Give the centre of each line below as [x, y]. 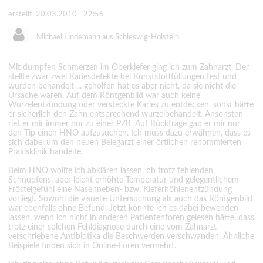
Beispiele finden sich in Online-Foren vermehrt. [92, 246]
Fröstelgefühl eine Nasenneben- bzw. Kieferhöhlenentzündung [120, 190]
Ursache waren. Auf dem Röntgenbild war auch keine [104, 96]
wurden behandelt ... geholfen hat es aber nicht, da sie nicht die [122, 87]
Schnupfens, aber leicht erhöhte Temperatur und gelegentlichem [124, 181]
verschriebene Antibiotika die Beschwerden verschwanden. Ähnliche [131, 237]
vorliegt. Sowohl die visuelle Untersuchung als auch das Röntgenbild [130, 199]
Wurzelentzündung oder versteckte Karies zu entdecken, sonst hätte [131, 105]
